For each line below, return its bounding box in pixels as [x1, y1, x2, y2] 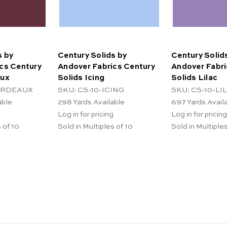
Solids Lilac [171, 73, 217, 82]
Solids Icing [58, 73, 104, 82]
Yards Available [73, 99, 125, 106]
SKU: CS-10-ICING [58, 87, 124, 94]
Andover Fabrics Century [58, 62, 155, 70]
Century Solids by [58, 51, 127, 59]
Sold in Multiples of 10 [58, 123, 133, 131]
